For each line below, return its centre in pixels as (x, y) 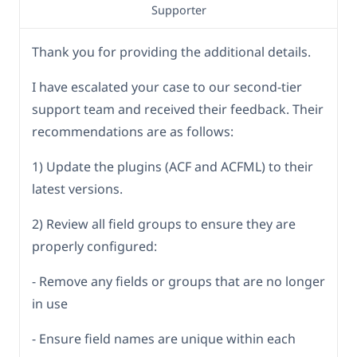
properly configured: (94, 247)
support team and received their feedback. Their (178, 110)
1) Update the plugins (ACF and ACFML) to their (173, 167)
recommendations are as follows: (133, 132)
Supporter (178, 10)
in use (50, 304)
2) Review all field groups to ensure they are (164, 224)
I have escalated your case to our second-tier (167, 87)
